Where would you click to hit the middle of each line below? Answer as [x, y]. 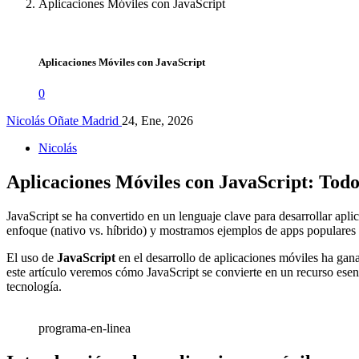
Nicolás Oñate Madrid [63, 121]
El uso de [32, 257]
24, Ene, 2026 [157, 121]
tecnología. [34, 286]
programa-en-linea [85, 328]
